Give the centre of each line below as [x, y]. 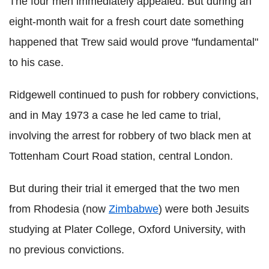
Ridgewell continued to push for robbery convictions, [134, 95]
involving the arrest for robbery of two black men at [130, 135]
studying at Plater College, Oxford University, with [127, 229]
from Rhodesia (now [59, 209]
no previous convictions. [67, 249]
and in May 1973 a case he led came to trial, [115, 115]
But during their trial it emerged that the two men [124, 188]
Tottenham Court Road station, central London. [121, 156]
